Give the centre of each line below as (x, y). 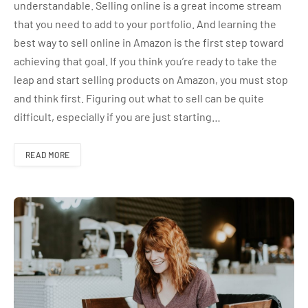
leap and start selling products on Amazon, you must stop (151, 79)
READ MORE (48, 154)
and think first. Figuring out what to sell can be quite (139, 98)
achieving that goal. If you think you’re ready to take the (145, 60)
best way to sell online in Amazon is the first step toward (149, 42)
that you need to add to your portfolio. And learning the (145, 23)
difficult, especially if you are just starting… (117, 116)
